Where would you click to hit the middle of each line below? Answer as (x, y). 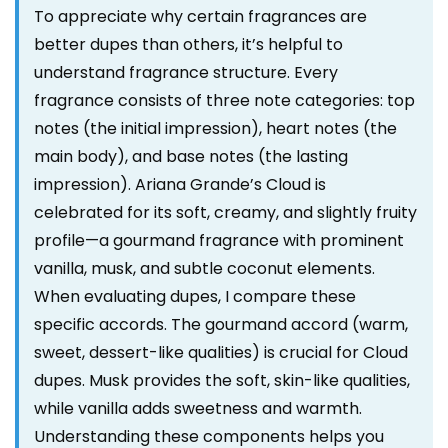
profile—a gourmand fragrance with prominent (219, 241)
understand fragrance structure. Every (186, 73)
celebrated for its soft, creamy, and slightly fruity (225, 213)
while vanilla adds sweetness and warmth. (198, 409)
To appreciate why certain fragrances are (200, 17)
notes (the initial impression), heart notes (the (215, 129)
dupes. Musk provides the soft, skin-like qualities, (222, 381)
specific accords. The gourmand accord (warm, (221, 325)
